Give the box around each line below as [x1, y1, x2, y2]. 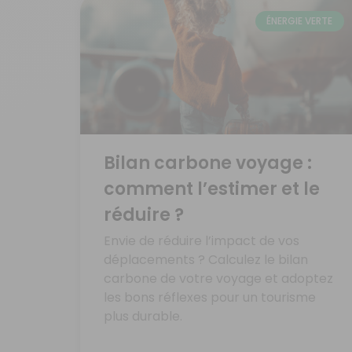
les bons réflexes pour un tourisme [104, 288, 316, 307]
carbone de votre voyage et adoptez [104, 269, 333, 288]
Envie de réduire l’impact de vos [104, 232, 299, 251]
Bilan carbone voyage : [104, 151, 312, 176]
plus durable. [104, 307, 182, 326]
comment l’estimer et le [104, 177, 320, 202]
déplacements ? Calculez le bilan [104, 251, 308, 269]
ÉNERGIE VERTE [266, 13, 333, 27]
